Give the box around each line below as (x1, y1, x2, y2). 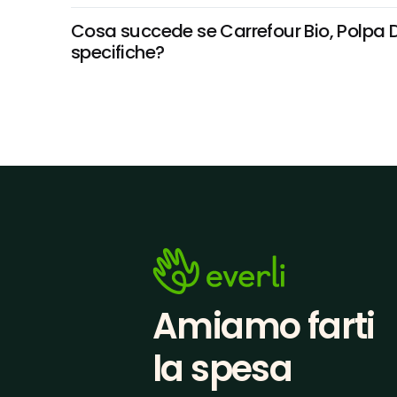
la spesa (152, 344, 292, 393)
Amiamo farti (152, 301, 375, 351)
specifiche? (71, 40, 165, 65)
